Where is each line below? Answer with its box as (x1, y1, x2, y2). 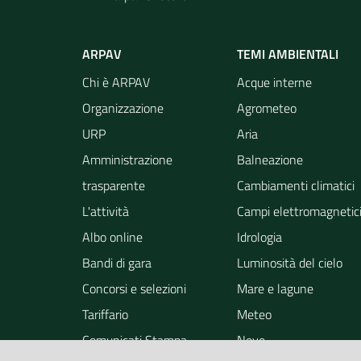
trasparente (82, 175, 145, 195)
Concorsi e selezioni (82, 278, 186, 298)
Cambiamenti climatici (237, 175, 355, 195)
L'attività (82, 201, 129, 221)
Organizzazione (82, 98, 164, 118)
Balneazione (237, 149, 303, 169)
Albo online (82, 226, 143, 247)
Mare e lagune (237, 278, 313, 298)
